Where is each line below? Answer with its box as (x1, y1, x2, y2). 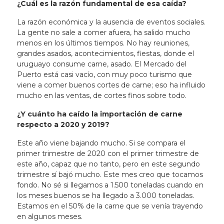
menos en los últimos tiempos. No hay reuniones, (16, 38, 189, 47)
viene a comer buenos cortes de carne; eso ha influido (16, 80, 205, 89)
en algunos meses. (16, 212, 82, 221)
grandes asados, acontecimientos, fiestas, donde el (16, 49, 194, 58)
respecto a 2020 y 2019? (16, 120, 109, 129)
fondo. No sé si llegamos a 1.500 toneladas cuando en (16, 180, 203, 189)
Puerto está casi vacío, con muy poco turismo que (16, 70, 192, 79)
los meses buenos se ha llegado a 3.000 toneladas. (16, 191, 194, 200)
